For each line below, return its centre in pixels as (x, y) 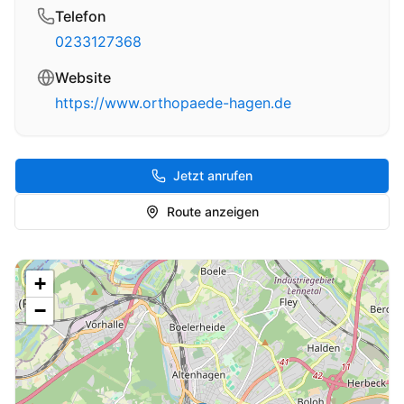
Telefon (81, 16)
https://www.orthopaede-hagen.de (173, 103)
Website (83, 78)
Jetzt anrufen (213, 175)
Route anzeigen (213, 211)
